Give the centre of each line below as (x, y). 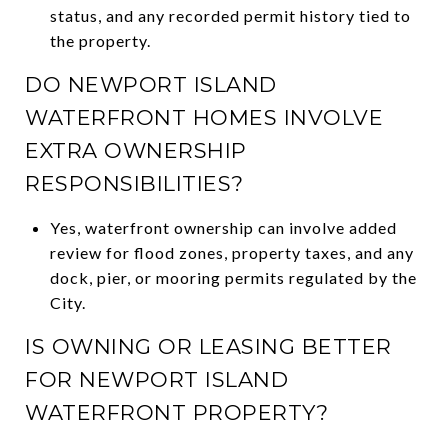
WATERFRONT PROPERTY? (176, 412)
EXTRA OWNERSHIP (136, 150)
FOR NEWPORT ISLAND (156, 379)
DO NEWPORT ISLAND (151, 84)
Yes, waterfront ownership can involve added (223, 227)
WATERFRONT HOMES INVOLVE (204, 117)
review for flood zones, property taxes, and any (231, 252)
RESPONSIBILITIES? (134, 183)
